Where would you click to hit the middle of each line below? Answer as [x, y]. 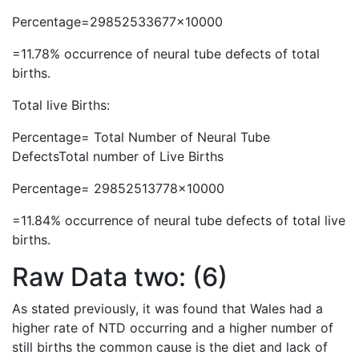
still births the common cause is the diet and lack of [170, 347]
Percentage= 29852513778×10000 [118, 189]
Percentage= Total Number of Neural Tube [141, 137]
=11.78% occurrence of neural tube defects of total [166, 54]
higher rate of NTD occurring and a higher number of [173, 328]
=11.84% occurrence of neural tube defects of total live [179, 221]
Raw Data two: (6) [120, 277]
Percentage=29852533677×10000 [117, 22]
